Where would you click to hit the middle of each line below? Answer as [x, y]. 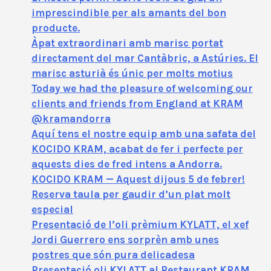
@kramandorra [71, 118]
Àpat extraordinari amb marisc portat [127, 43]
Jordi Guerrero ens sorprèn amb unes [125, 239]
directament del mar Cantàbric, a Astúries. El [145, 58]
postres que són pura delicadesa [113, 254]
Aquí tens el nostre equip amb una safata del [144, 133]
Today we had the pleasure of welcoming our [142, 88]
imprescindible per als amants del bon [129, 12]
